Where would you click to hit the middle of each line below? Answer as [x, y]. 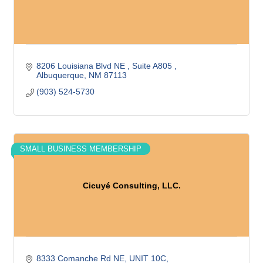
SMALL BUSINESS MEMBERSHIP [81, 149]
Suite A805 [153, 66]
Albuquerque [60, 75]
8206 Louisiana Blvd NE [82, 66]
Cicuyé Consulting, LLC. [131, 185]
